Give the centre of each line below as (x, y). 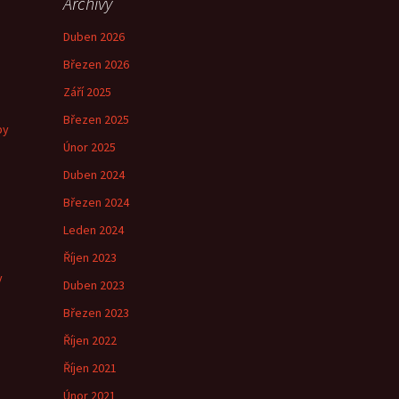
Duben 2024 (94, 175)
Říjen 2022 (90, 340)
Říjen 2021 (90, 368)
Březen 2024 (96, 202)
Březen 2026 (96, 64)
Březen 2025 (96, 119)
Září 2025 (87, 92)
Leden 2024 (94, 230)
